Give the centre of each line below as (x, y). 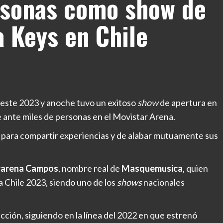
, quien (195, 168)
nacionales (163, 182)
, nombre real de (90, 168)
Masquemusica (152, 168)
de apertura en (188, 103)
